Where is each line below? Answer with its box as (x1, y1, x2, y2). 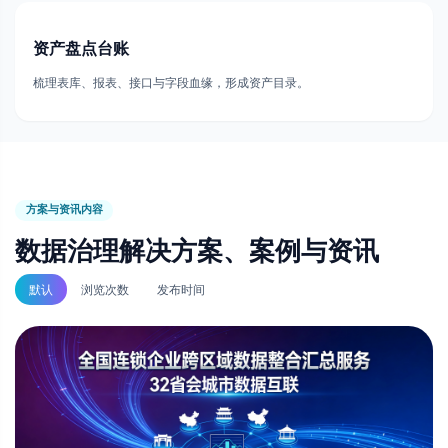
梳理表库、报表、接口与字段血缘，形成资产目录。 (32, 75, 309, 90)
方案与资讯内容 (25, 203, 103, 216)
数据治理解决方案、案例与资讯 (15, 234, 379, 266)
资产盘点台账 (32, 38, 129, 58)
